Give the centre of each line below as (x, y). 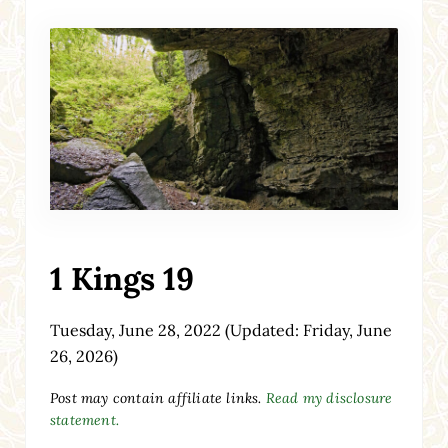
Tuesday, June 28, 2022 (135, 329)
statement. (84, 419)
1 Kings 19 (121, 278)
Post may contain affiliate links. (157, 397)
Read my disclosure (329, 397)
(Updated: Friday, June (306, 329)
